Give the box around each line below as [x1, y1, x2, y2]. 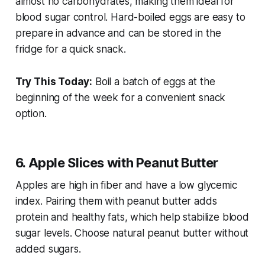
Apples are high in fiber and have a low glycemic [15, 179, 237, 192]
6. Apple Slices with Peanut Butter [15, 155, 218, 171]
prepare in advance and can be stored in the [15, 27, 221, 40]
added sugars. [15, 243, 81, 256]
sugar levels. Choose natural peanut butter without [15, 227, 249, 240]
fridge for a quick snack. [15, 43, 126, 56]
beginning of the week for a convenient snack [15, 92, 226, 104]
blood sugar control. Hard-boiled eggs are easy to [15, 11, 245, 24]
